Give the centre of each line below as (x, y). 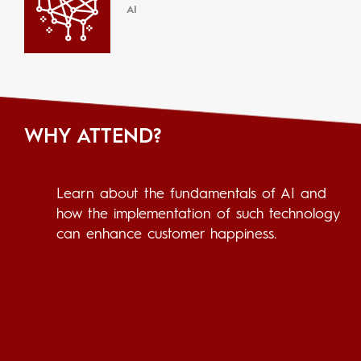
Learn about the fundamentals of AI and (191, 194)
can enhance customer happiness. (166, 234)
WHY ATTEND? (93, 137)
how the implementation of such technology (198, 214)
